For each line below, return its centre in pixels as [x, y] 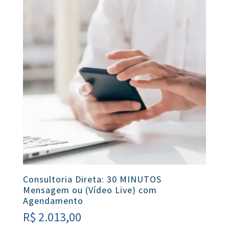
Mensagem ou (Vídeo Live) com [90, 190]
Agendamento [53, 200]
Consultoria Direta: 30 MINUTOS [92, 179]
